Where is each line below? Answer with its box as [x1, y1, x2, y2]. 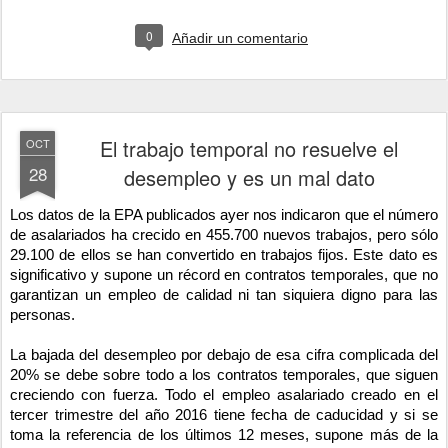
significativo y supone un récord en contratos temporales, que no [10, 266, 438, 283]
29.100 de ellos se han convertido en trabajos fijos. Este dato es [10, 246, 438, 263]
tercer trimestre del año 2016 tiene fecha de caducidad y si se [10, 406, 438, 423]
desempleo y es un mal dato [123, 162, 375, 192]
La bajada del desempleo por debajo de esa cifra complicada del [10, 346, 438, 363]
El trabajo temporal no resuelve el [100, 133, 398, 163]
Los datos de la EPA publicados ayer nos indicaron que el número [10, 206, 438, 223]
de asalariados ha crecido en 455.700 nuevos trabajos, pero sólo [10, 226, 438, 243]
